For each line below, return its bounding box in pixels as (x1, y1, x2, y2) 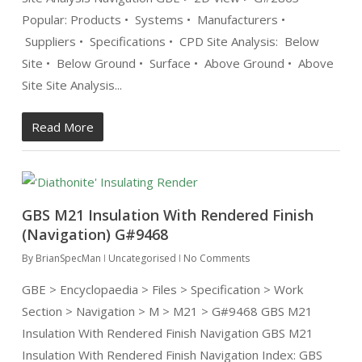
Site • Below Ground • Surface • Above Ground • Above (21, 55, 334, 71)
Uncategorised (107, 251, 176, 265)
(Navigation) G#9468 (21, 225, 168, 244)
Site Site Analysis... (21, 77, 122, 93)
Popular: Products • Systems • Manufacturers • (21, 11, 285, 27)
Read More (31, 119, 94, 135)
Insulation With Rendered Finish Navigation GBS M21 (21, 325, 314, 341)
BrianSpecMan (35, 251, 101, 265)
